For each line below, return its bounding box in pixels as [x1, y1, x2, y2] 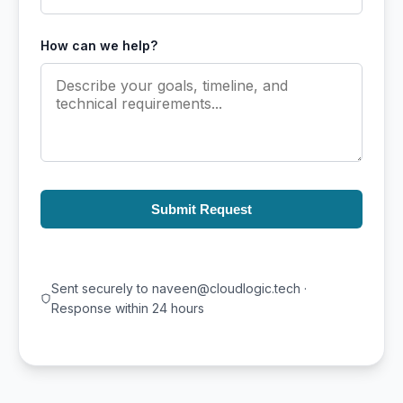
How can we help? [40, 37, 157, 53]
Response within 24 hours [51, 300, 205, 316]
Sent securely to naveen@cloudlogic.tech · [51, 280, 308, 296]
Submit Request [151, 201, 252, 217]
